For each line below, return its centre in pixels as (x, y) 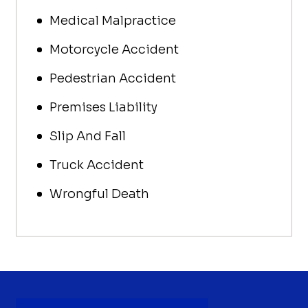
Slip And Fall (88, 136)
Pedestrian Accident (113, 78)
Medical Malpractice (113, 21)
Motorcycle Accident (114, 49)
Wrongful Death (100, 194)
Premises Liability (104, 107)
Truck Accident (97, 165)
